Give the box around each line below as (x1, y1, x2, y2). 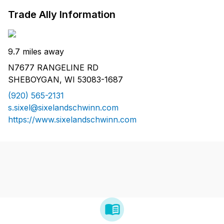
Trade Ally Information (8, 8, 115, 21)
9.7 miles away (8, 46, 64, 57)
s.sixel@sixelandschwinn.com (8, 102, 118, 113)
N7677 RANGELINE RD (8, 62, 98, 73)
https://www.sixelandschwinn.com (8, 114, 136, 125)
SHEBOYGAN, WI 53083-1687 (8, 74, 123, 85)
